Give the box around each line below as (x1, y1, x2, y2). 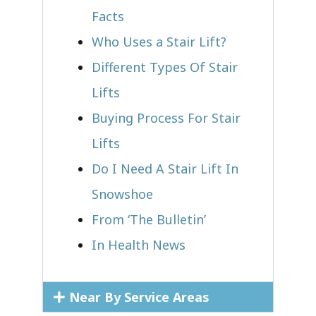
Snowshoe (92, 185, 153, 202)
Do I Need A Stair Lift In (92, 159, 238, 177)
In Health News (92, 236, 186, 253)
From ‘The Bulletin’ (92, 210, 206, 228)
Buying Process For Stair (92, 109, 241, 126)
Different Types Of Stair (92, 58, 238, 75)
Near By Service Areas (68, 288, 209, 305)
